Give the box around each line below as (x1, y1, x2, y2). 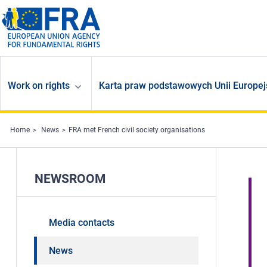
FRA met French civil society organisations (69, 126, 205, 135)
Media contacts (48, 217, 114, 229)
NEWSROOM (34, 172, 105, 187)
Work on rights (8, 80, 70, 92)
